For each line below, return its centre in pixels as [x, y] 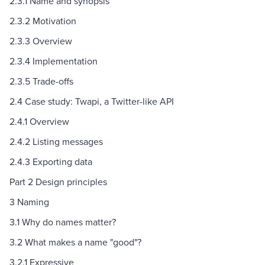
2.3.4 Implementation [54, 61]
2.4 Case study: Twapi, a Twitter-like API [92, 101]
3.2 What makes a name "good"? [75, 242]
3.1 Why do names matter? [63, 222]
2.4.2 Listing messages [56, 142]
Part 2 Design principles [58, 182]
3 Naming [29, 202]
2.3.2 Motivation [43, 21]
